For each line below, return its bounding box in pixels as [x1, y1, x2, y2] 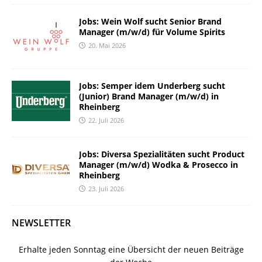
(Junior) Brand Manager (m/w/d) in [79, 90, 219, 102]
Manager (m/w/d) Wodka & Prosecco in [79, 158, 238, 170]
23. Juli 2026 [88, 184, 124, 193]
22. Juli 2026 [88, 115, 124, 125]
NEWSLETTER [12, 216, 71, 229]
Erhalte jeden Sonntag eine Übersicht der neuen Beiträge [18, 243, 244, 255]
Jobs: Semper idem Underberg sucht [79, 80, 225, 91]
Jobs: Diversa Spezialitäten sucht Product [79, 148, 244, 160]
